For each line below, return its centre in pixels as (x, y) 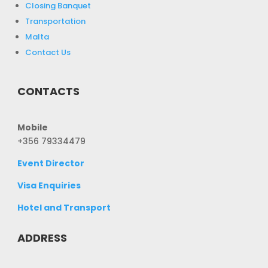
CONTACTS (49, 91)
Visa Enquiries (49, 185)
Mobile (33, 127)
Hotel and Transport (64, 207)
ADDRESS (42, 237)
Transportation (56, 21)
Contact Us (48, 52)
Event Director (51, 163)
